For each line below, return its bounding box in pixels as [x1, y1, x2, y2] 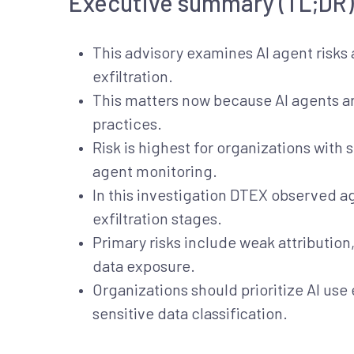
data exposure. [92, 256, 195, 275]
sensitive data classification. [92, 303, 288, 322]
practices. [92, 114, 162, 133]
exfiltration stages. [92, 209, 222, 228]
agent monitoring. [92, 161, 217, 180]
